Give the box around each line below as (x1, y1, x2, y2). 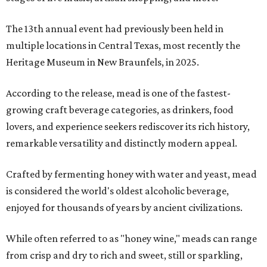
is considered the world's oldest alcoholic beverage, (6, 185, 229, 197)
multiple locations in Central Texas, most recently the (6, 39, 240, 52)
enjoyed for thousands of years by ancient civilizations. (6, 201, 243, 214)
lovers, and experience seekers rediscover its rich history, (6, 120, 250, 133)
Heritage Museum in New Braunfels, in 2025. (6, 56, 199, 69)
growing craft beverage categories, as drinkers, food (6, 104, 234, 116)
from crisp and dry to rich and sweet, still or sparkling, (6, 249, 243, 262)
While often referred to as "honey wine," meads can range (6, 232, 257, 245)
